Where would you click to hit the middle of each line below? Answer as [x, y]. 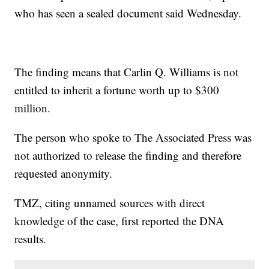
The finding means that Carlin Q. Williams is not [127, 72]
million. [33, 108]
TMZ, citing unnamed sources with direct [110, 203]
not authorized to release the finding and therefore [128, 156]
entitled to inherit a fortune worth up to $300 [117, 90]
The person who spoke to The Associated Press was [133, 138]
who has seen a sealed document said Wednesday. [128, 13]
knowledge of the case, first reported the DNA [119, 221]
